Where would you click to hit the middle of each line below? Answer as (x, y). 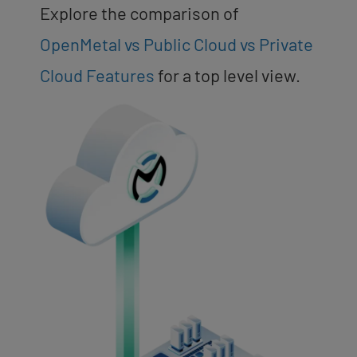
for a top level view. (228, 75)
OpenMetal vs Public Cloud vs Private (177, 43)
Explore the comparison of (139, 12)
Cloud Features (97, 75)
